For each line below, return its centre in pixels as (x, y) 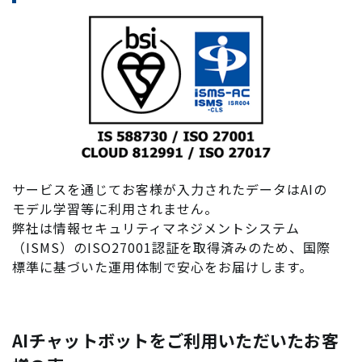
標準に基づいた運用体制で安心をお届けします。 (162, 267)
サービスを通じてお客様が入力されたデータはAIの (170, 189)
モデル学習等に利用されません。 (115, 209)
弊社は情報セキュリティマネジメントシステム (156, 228)
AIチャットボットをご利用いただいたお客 (175, 341)
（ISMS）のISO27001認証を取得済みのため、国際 (171, 248)
